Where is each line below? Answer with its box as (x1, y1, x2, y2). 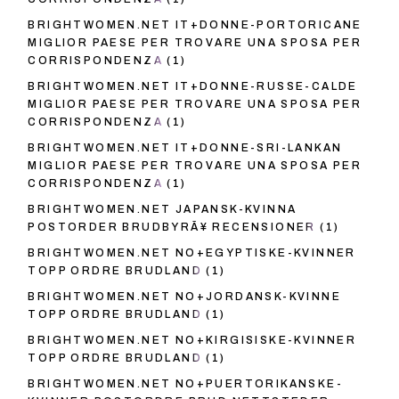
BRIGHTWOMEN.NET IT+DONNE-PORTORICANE (28, 19, 362, 32)
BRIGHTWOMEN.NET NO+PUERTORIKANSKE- (28, 378, 343, 391)
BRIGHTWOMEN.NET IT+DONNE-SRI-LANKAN (28, 142, 343, 155)
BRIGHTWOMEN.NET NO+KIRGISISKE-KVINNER (28, 334, 357, 347)
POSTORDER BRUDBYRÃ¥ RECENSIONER (28, 221, 316, 234)
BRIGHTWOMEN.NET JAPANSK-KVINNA (28, 203, 297, 216)
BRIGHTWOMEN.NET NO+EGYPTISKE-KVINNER (28, 247, 356, 260)
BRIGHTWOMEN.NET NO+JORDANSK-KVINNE (28, 290, 341, 304)
